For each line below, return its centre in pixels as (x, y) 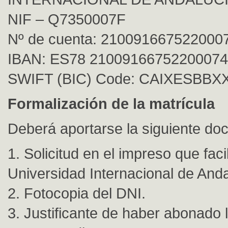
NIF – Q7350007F (67, 19)
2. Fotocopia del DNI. (77, 193)
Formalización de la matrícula (111, 104)
